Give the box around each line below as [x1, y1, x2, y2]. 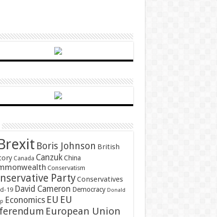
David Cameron [14, 184, 71, 194]
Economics [4, 195, 45, 205]
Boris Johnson [36, 140, 96, 152]
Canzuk [35, 153, 62, 163]
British [97, 142, 120, 152]
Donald [107, 187, 125, 194]
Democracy [72, 186, 106, 194]
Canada [13, 155, 34, 162]
